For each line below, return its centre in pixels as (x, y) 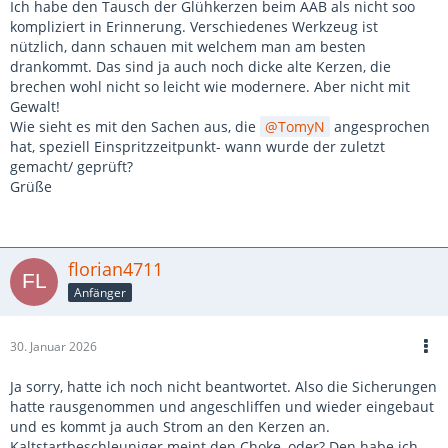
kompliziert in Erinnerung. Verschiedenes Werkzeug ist (194, 26)
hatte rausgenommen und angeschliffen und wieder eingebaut (222, 406)
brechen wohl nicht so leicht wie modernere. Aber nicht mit (210, 86)
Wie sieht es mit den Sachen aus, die (135, 126)
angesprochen (380, 126)
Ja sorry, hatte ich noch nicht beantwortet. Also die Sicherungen (223, 386)
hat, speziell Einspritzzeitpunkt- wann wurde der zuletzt (197, 146)
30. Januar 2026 (53, 346)
